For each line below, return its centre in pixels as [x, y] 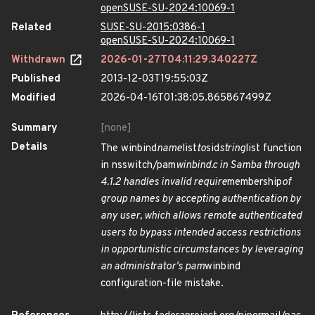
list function [274, 149]
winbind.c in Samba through [238, 166]
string [232, 149]
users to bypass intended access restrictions [201, 233]
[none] [116, 128]
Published [36, 79]
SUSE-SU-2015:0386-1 [153, 28]
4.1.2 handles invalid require [164, 182]
